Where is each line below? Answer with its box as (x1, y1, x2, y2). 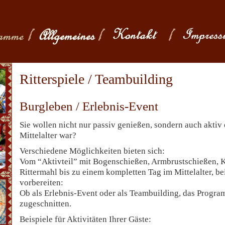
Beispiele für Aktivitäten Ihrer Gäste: (20, 214, 151, 224)
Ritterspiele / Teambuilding (20, 71, 173, 87)
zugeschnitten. (20, 199, 71, 208)
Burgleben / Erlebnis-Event (20, 99, 158, 113)
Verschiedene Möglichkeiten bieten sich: (20, 146, 165, 156)
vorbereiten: (20, 178, 63, 187)
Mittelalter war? (20, 131, 76, 140)
